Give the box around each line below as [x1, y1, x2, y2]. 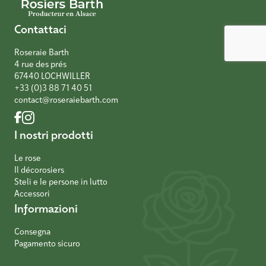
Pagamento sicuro [14, 237, 80, 249]
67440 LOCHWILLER [14, 70, 90, 82]
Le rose [14, 152, 41, 164]
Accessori [14, 188, 50, 199]
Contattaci [14, 21, 66, 36]
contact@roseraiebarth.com [14, 94, 118, 106]
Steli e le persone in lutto [14, 176, 107, 188]
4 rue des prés [14, 58, 66, 70]
